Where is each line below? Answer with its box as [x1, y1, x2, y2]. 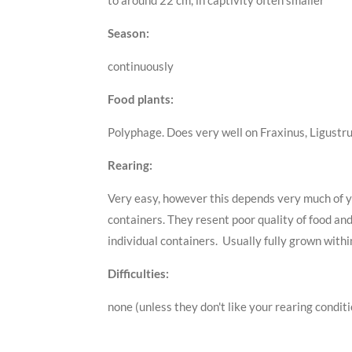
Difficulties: [108, 266, 169, 281]
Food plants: [108, 92, 174, 107]
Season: [108, 26, 149, 41]
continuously [108, 59, 174, 74]
